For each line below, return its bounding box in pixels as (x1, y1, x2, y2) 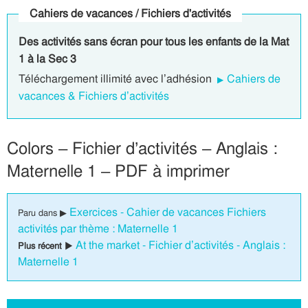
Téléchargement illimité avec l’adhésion (19, 71, 214, 86)
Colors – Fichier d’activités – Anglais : (7, 137, 278, 159)
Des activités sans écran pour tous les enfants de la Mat (19, 34, 289, 49)
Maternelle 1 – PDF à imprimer (7, 160, 230, 181)
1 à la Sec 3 (19, 52, 76, 66)
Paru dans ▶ (18, 207, 69, 219)
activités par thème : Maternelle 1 (18, 221, 178, 236)
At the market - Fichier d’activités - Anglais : (76, 238, 285, 252)
